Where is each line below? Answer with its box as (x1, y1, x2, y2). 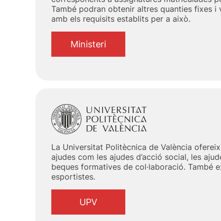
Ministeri (71, 39, 106, 50)
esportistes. (51, 172, 95, 182)
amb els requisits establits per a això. (51, 14, 190, 24)
